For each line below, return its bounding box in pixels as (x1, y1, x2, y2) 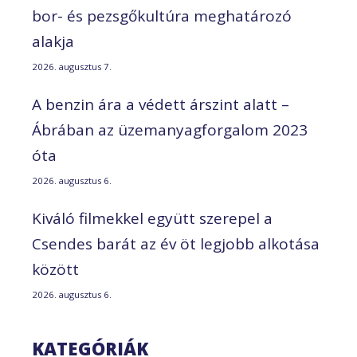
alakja (32, 30, 74, 52)
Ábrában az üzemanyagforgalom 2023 (32, 119, 308, 140)
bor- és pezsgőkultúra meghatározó (32, 5, 292, 26)
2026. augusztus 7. (32, 60, 112, 73)
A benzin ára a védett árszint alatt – (32, 93, 289, 115)
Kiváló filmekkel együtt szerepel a (32, 207, 273, 229)
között (32, 258, 79, 280)
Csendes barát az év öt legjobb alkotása (32, 233, 320, 254)
